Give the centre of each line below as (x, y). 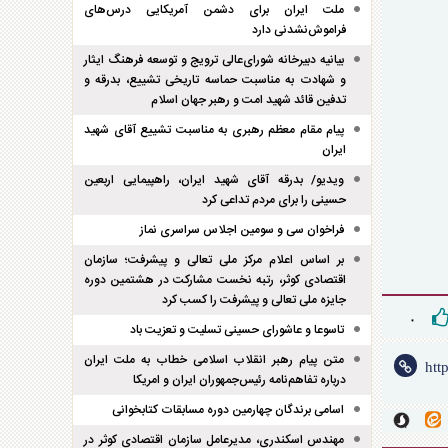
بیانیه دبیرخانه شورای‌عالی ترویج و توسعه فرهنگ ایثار (214, 60)
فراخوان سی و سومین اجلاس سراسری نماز (242, 230)
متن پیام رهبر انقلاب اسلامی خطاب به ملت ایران (214, 360)
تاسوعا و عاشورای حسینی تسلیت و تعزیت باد (237, 330)
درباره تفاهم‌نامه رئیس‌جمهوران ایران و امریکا (239, 380)
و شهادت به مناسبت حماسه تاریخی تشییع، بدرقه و (215, 80)
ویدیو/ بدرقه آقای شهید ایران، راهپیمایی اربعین (214, 180)
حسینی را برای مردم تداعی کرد (274, 200)
